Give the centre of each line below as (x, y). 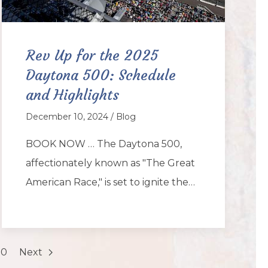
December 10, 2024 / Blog (80, 116)
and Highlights (72, 95)
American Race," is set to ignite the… (110, 182)
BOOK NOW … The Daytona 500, (103, 144)
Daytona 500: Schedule (100, 75)
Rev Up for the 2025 (92, 55)
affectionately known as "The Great (110, 163)
